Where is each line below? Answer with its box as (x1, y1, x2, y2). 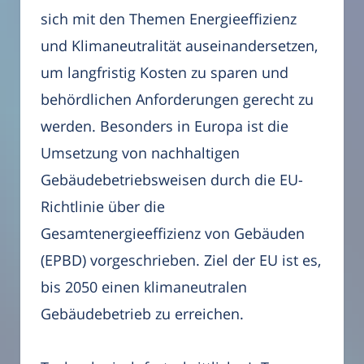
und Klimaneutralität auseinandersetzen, (41, 35, 318, 55)
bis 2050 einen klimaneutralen (41, 276, 247, 297)
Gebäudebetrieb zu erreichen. (41, 303, 244, 323)
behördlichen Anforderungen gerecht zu (41, 89, 314, 109)
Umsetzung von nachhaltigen (41, 142, 240, 162)
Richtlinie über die (41, 196, 165, 216)
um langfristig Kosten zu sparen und (41, 62, 288, 82)
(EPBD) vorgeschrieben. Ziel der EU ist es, (41, 249, 321, 270)
